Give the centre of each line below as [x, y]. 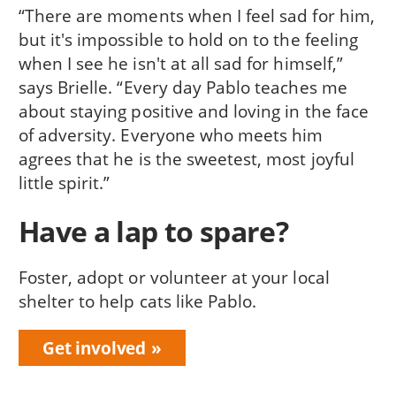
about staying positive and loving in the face [193, 111]
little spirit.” [64, 183]
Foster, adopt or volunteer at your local [174, 277]
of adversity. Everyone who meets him [171, 135]
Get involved [94, 348]
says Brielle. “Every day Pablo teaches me [183, 88]
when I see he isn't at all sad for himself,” [180, 64]
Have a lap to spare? [153, 231]
